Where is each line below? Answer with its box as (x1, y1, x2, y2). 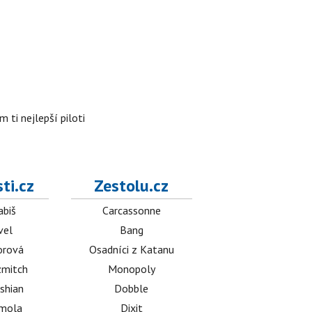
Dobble (114, 281, 149, 295)
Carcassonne (102, 203, 161, 217)
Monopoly (107, 262, 155, 276)
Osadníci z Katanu (88, 242, 174, 256)
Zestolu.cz (94, 175, 169, 196)
